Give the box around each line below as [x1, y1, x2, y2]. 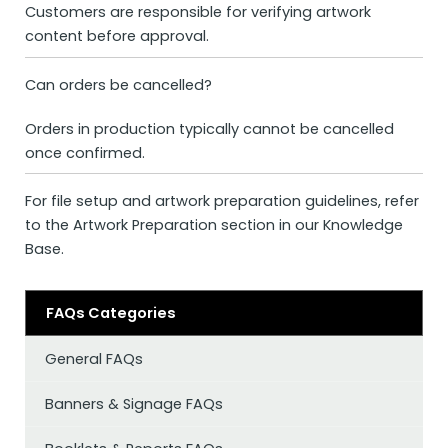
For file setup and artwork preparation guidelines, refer [25, 191, 419, 212]
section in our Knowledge [217, 215, 403, 236]
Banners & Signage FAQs [45, 394, 223, 415]
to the [25, 215, 73, 236]
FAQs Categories [46, 303, 176, 324]
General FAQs [45, 349, 143, 370]
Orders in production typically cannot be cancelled [25, 118, 394, 139]
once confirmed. [25, 142, 145, 163]
